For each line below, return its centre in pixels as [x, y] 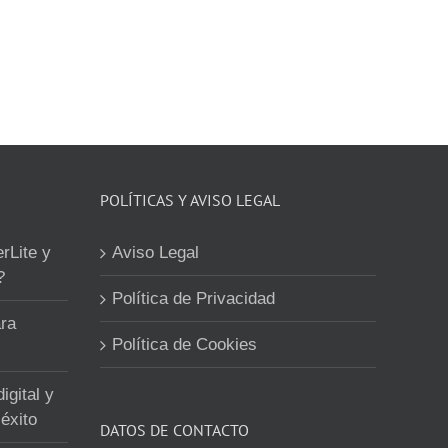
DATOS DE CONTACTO [174, 430]
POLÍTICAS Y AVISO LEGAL [190, 200]
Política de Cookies [184, 344]
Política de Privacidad [193, 298]
